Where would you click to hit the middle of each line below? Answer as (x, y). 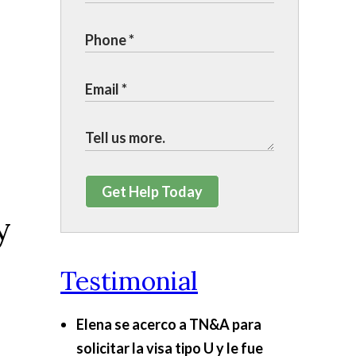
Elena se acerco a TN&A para (169, 324)
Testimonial (129, 281)
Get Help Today (152, 192)
